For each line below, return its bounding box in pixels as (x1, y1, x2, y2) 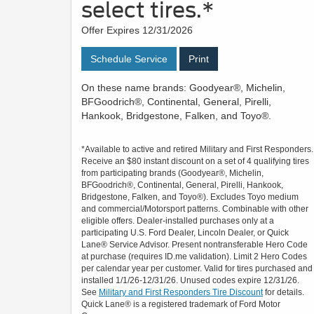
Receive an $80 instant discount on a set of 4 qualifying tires (81, 156, 309, 167)
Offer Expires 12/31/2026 (81, 25, 193, 36)
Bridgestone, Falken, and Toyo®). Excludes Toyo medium (81, 192, 299, 203)
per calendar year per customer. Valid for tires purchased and (81, 264, 313, 274)
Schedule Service (90, 53, 168, 65)
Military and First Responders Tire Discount (99, 287, 263, 298)
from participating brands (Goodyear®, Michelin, (81, 168, 264, 179)
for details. (263, 287, 304, 298)
